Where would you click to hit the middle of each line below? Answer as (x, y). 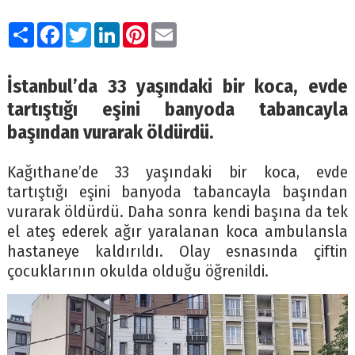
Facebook (94, 29)
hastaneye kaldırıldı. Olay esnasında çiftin (177, 252)
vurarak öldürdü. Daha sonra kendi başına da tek (177, 212)
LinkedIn (149, 29)
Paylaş (56, 29)
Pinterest (179, 29)
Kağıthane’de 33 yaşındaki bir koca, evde (177, 173)
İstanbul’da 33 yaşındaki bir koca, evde (177, 86)
